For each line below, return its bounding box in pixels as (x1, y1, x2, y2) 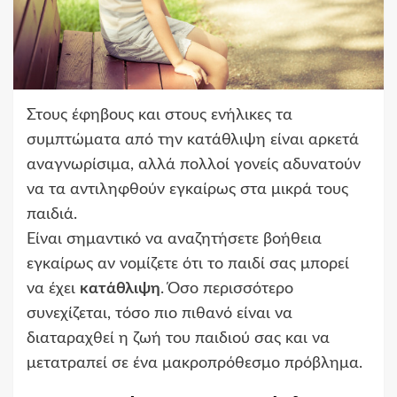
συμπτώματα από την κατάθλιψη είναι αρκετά (27, 132, 359, 149)
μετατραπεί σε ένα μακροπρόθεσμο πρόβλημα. (27, 355, 362, 372)
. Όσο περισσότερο (160, 281, 293, 298)
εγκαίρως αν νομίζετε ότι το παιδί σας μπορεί (27, 256, 349, 273)
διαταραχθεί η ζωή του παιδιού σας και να (27, 331, 330, 347)
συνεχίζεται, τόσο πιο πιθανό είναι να (27, 306, 292, 323)
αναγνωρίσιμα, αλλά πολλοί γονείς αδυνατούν (27, 157, 361, 174)
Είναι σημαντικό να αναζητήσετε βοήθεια (27, 231, 322, 248)
